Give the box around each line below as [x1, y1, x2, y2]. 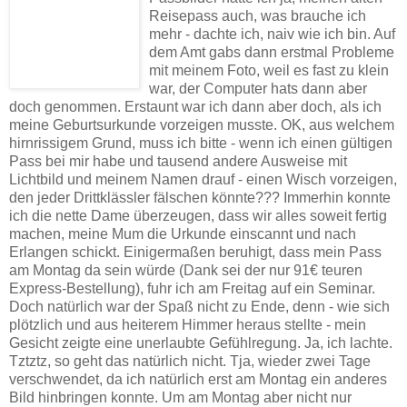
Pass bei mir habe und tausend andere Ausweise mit [9, 153, 347, 169]
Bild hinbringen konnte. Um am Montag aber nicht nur [9, 389, 352, 405]
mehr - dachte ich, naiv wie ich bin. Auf [149, 25, 395, 42]
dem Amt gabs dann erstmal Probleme [149, 44, 394, 60]
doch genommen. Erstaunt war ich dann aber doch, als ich [9, 98, 382, 114]
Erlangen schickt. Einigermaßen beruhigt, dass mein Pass [9, 243, 382, 260]
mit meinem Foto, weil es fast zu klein [149, 62, 389, 78]
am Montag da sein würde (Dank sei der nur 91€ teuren [9, 262, 362, 278]
